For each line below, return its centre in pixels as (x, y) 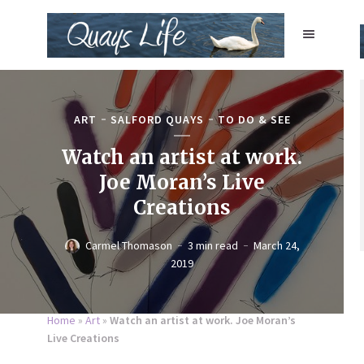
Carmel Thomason (128, 245)
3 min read (212, 245)
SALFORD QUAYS (157, 119)
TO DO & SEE (254, 119)
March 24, (276, 245)
